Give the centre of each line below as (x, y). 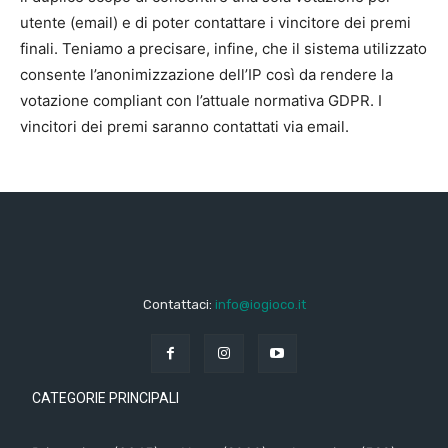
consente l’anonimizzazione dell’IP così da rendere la (206, 74)
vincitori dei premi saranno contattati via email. (184, 126)
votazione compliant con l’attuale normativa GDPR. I (201, 100)
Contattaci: (178, 304)
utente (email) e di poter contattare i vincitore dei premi (215, 22)
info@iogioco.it (260, 304)
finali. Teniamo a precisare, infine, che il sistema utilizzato (223, 48)
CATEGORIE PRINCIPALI (105, 397)
